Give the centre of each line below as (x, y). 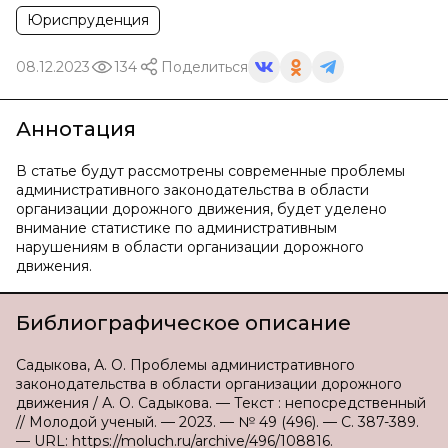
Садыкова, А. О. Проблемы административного (185, 365)
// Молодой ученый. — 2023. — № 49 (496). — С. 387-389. (217, 422)
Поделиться (204, 66)
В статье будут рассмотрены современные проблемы (210, 171)
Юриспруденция (88, 20)
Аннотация (76, 129)
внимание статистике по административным (176, 228)
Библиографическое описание (183, 323)
